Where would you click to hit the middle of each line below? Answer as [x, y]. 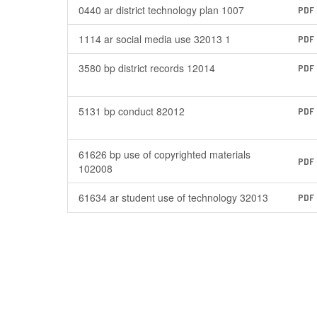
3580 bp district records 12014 [147, 68]
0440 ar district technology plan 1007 [161, 10]
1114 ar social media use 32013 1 [155, 39]
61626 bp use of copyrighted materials [165, 154]
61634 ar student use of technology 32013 [173, 197]
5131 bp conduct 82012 [132, 111]
